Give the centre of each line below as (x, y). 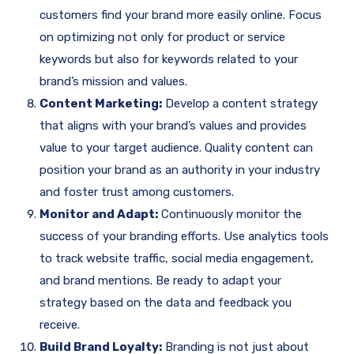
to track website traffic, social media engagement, (177, 259)
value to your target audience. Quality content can (176, 148)
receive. (60, 325)
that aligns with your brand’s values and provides (173, 126)
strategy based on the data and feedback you (166, 303)
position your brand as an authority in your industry (180, 170)
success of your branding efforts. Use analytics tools (184, 237)
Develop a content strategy (240, 104)
